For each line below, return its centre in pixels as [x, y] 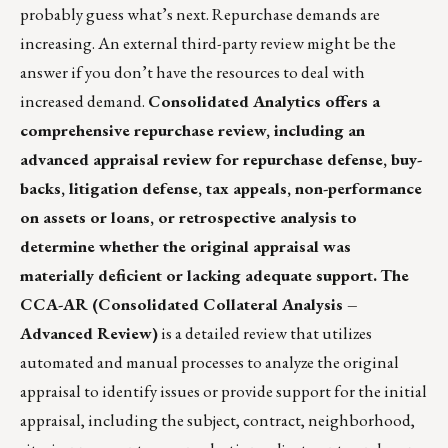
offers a [350, 100]
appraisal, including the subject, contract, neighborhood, [217, 419]
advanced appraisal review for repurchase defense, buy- [221, 158]
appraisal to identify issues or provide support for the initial [223, 390]
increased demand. [84, 100]
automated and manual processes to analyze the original [209, 361]
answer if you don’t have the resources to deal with [192, 71]
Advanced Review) [89, 332]
